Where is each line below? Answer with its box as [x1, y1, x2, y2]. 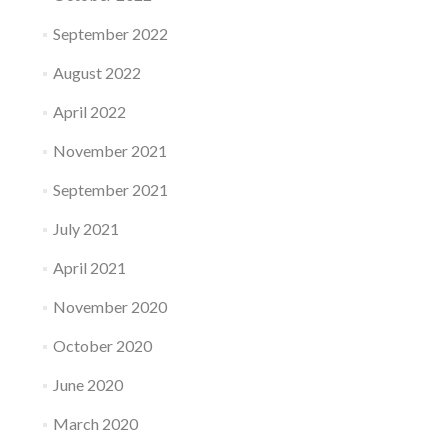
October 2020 [52, 336, 152, 355]
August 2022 [52, 63, 141, 82]
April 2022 [52, 102, 126, 121]
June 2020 [52, 375, 123, 394]
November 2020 [52, 297, 167, 316]
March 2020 [52, 414, 138, 433]
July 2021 [52, 219, 119, 238]
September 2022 [52, 24, 168, 43]
